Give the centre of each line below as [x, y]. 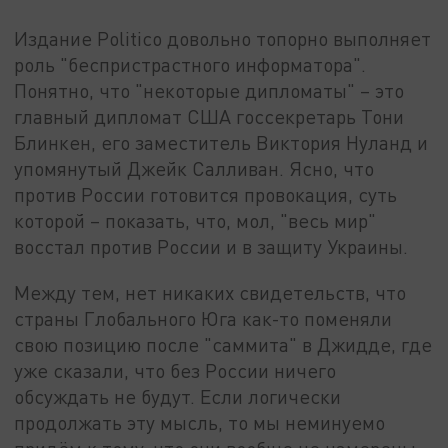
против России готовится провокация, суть [206, 194]
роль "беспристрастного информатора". [190, 64]
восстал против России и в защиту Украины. [211, 246]
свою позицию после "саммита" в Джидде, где [223, 344]
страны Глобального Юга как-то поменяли [203, 318]
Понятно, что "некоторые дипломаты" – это [209, 90]
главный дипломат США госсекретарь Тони [209, 116]
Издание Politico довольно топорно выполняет [223, 38]
